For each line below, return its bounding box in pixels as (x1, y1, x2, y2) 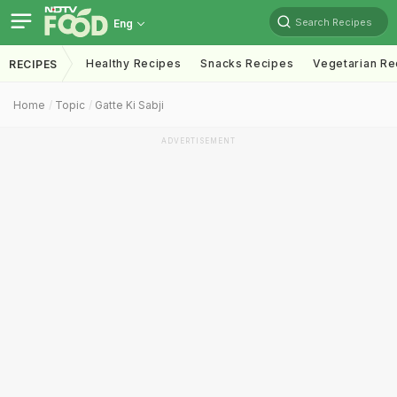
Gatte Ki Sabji (95, 98, 164, 112)
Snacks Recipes (200, 57, 294, 70)
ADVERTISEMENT (161, 136, 236, 145)
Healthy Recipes (85, 57, 182, 70)
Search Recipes (295, 15, 372, 28)
